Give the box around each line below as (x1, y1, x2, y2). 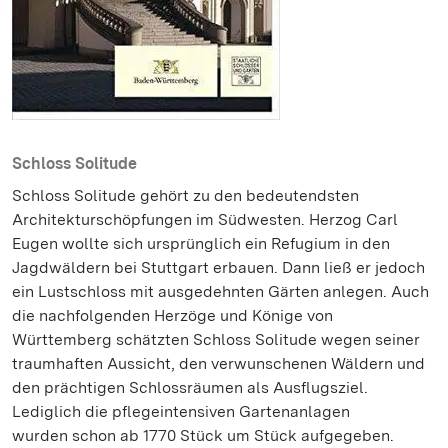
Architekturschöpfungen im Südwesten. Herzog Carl (12, 210, 398, 229)
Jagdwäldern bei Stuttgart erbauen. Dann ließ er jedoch (12, 258, 425, 277)
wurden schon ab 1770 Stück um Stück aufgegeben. (12, 426, 394, 445)
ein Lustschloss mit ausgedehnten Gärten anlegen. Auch (12, 282, 429, 301)
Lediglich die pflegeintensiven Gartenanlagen (12, 402, 350, 421)
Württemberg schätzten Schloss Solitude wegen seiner (12, 330, 420, 349)
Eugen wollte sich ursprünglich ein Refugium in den (12, 234, 390, 253)
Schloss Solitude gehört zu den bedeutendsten (12, 186, 359, 205)
